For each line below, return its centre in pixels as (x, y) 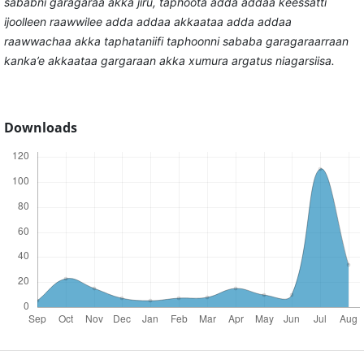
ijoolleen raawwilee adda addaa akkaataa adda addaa (147, 21)
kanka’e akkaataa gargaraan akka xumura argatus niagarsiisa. (169, 60)
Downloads (40, 128)
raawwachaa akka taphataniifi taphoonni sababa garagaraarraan (176, 41)
